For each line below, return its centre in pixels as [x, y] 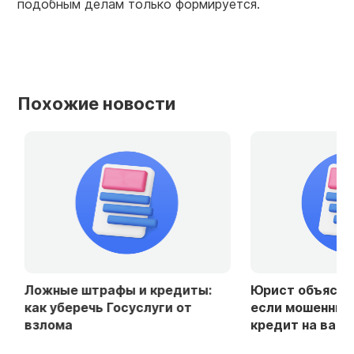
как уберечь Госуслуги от [101, 307]
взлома [41, 324]
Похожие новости [96, 103]
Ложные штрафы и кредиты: [111, 290]
